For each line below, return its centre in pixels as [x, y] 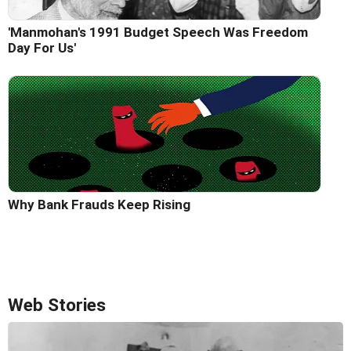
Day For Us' [42, 47]
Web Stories [57, 305]
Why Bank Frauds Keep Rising [99, 204]
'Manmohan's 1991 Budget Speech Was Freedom [158, 32]
